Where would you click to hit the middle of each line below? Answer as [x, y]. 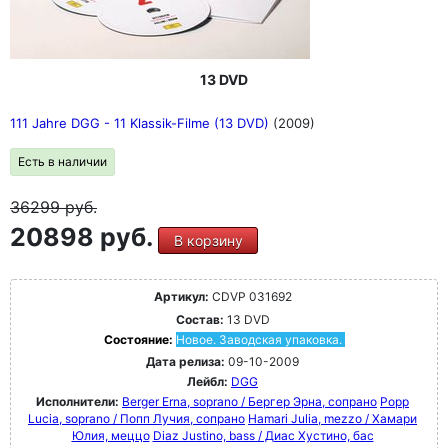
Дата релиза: [185, 362]
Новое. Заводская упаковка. [258, 340]
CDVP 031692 [250, 297]
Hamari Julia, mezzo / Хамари [332, 419]
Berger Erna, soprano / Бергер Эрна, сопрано [249, 402]
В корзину [208, 241]
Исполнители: [79, 402]
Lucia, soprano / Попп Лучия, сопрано [136, 419]
